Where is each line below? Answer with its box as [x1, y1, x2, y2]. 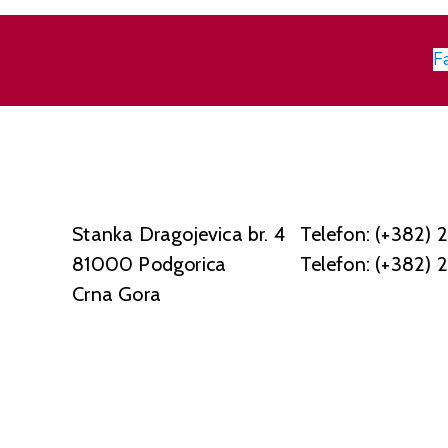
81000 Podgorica [72, 251, 227, 276]
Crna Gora [72, 281, 161, 306]
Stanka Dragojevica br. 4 [72, 221, 285, 246]
